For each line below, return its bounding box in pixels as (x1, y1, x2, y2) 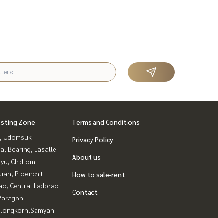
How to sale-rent (72, 170, 125, 179)
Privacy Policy (72, 135, 113, 144)
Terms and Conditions (72, 117, 140, 127)
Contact (72, 187, 98, 197)
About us (72, 152, 101, 162)
